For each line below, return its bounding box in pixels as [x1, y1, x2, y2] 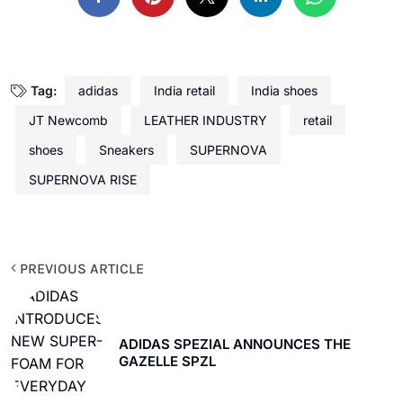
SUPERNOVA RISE [29, 171, 137, 187]
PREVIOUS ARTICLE [16, 259, 144, 277]
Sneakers [99, 141, 154, 157]
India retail [154, 82, 215, 98]
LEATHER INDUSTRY [144, 112, 267, 128]
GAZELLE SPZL [119, 352, 219, 370]
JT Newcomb [29, 112, 108, 128]
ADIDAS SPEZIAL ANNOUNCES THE [119, 335, 351, 353]
